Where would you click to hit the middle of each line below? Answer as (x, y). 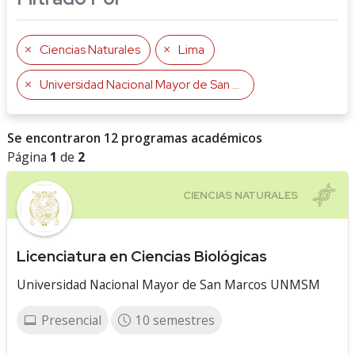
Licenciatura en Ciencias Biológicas (142, 256)
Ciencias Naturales (90, 50)
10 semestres (175, 320)
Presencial (71, 320)
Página (29, 157)
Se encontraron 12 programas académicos (135, 138)
